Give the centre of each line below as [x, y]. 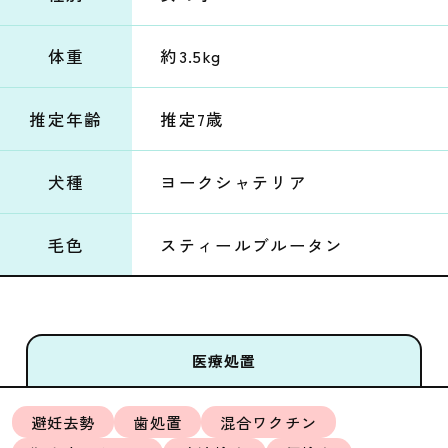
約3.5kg [191, 56]
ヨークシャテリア [233, 181]
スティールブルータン [252, 244]
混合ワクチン [268, 421]
